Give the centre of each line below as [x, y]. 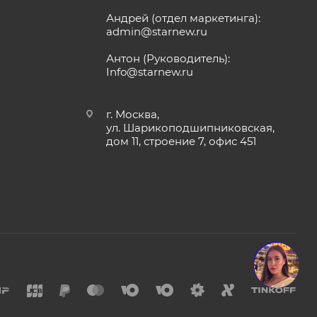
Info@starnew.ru [149, 72]
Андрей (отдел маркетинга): [183, 18]
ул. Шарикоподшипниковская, [190, 128]
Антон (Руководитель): [168, 59]
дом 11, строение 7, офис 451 [181, 142]
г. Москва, [132, 115]
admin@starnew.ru [156, 32]
